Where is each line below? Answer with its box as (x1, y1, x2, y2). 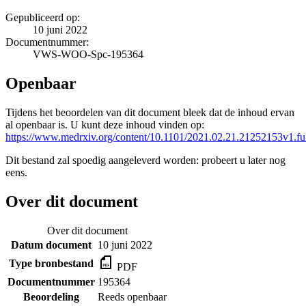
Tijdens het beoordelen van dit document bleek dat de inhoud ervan (5, 106, 294, 118)
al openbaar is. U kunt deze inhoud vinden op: (5, 118, 204, 130)
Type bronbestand (9, 257, 94, 269)
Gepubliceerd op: (5, 11, 80, 23)
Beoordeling (23, 290, 79, 303)
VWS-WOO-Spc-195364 (33, 48, 143, 60)
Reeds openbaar (98, 290, 167, 303)
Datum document (11, 238, 92, 251)
